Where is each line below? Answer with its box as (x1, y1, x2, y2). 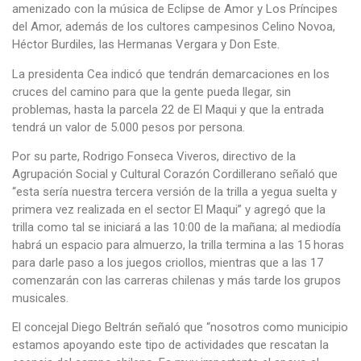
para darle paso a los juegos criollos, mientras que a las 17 (12, 255, 323, 270)
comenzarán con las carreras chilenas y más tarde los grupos (12, 272, 341, 288)
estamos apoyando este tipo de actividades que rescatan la (12, 338, 329, 353)
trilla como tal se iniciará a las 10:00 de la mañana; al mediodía (12, 219, 341, 234)
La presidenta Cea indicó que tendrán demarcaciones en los (12, 66, 330, 81)
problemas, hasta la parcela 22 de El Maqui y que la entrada (12, 102, 324, 117)
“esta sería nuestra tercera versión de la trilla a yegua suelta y (12, 184, 337, 199)
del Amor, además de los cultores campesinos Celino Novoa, (12, 19, 335, 35)
